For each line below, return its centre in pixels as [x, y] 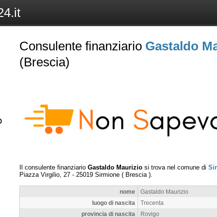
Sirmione [107, 174]
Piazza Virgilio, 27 [45, 174]
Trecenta [152, 202]
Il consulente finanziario [54, 167]
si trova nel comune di [175, 167]
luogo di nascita [114, 202]
